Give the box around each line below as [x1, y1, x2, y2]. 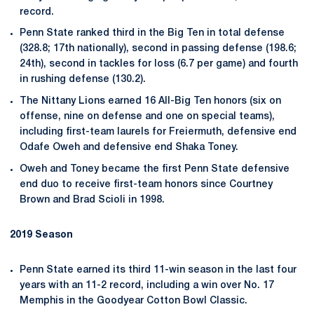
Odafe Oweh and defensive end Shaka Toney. [20, 143, 238, 152]
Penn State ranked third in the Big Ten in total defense [20, 29, 285, 39]
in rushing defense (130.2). [20, 75, 146, 85]
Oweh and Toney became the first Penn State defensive [20, 164, 289, 174]
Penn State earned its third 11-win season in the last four [20, 265, 296, 275]
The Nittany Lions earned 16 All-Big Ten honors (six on [20, 97, 281, 106]
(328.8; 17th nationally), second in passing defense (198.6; [20, 44, 296, 54]
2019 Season [10, 230, 73, 240]
